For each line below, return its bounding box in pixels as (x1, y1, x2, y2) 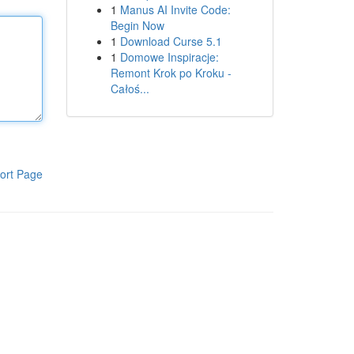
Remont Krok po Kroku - (110, 65, 232, 81)
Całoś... (110, 81, 149, 96)
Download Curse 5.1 (119, 33, 222, 49)
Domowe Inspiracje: (119, 49, 219, 65)
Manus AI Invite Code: (119, 2, 231, 17)
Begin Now (110, 17, 164, 33)
